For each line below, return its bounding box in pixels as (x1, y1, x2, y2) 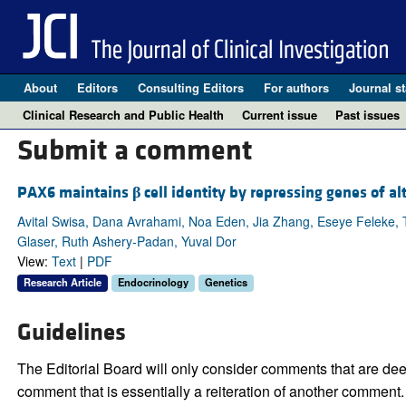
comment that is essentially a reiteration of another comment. (16, 381, 404, 402)
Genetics (204, 275, 247, 290)
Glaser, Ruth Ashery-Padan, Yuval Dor (16, 232, 237, 251)
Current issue (242, 106, 317, 123)
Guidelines (16, 317, 126, 349)
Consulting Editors (137, 79, 244, 96)
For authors (263, 79, 329, 96)
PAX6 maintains (16, 182, 132, 204)
